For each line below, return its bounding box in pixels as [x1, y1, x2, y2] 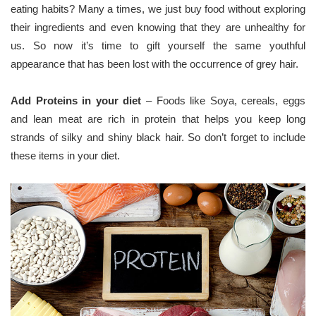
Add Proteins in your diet [11, 94, 146, 107]
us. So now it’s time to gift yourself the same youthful [11, 39, 305, 51]
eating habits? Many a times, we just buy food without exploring [11, 2, 305, 15]
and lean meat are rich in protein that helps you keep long [11, 112, 305, 125]
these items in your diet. [11, 149, 120, 162]
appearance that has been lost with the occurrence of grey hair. [11, 57, 298, 70]
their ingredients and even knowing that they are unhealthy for [11, 20, 305, 33]
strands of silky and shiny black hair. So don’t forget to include [11, 130, 305, 143]
